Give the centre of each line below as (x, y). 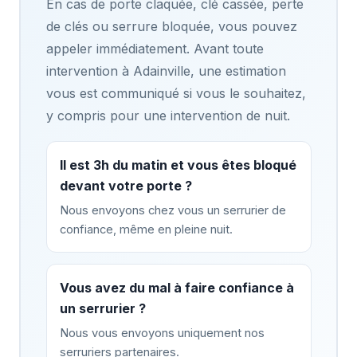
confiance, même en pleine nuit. (146, 229)
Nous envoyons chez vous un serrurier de (173, 210)
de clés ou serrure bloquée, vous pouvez (171, 26)
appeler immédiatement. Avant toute (155, 48)
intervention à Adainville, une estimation (166, 71)
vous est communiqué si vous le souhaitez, (176, 93)
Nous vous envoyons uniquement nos (162, 333)
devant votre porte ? (126, 185)
